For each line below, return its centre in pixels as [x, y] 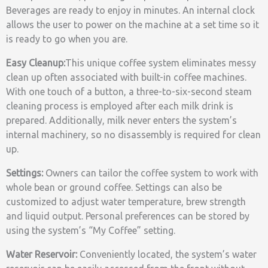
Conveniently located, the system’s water [167, 254]
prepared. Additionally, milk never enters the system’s [121, 120]
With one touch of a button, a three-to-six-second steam [129, 92]
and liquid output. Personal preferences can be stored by [128, 216]
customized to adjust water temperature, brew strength [126, 202]
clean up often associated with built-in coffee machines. [126, 77]
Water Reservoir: [42, 254]
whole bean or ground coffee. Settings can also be [114, 187]
